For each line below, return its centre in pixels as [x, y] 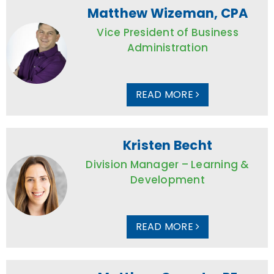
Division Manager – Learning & [168, 164]
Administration [168, 47]
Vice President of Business [168, 32]
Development [168, 180]
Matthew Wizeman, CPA [168, 13]
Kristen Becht [168, 145]
